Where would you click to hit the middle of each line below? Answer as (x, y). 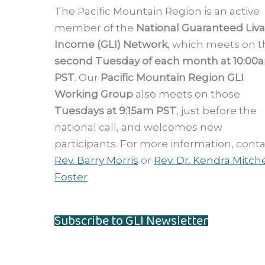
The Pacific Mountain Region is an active (157, 11)
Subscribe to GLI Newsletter (131, 221)
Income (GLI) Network (111, 44)
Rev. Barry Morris (96, 160)
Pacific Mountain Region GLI (172, 77)
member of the (95, 28)
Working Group (94, 94)
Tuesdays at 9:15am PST (115, 110)
